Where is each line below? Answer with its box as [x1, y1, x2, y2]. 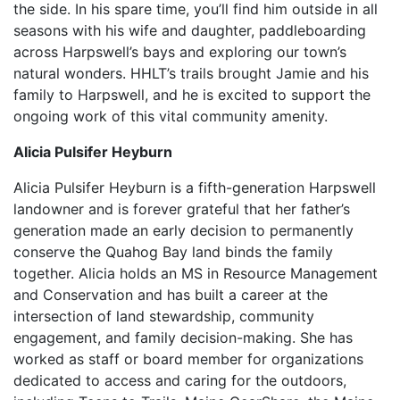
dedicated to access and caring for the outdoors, [13, 371, 346, 389]
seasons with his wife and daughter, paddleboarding [13, 21, 366, 39]
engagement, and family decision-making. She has [13, 329, 353, 346]
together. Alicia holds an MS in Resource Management [13, 264, 378, 282]
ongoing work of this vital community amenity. [13, 107, 328, 125]
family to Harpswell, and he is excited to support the [13, 86, 371, 104]
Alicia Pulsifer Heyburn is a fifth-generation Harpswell [13, 179, 376, 196]
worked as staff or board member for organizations [13, 350, 363, 368]
